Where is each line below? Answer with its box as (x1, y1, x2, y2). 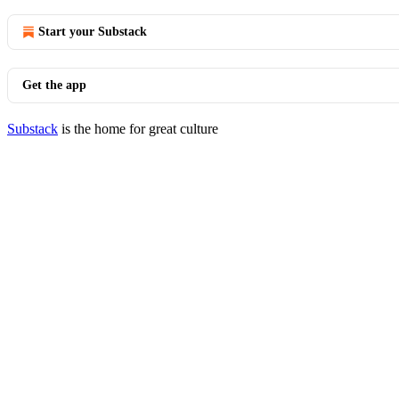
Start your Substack (38, 25, 147, 38)
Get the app (22, 78, 86, 92)
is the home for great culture (58, 121, 218, 136)
